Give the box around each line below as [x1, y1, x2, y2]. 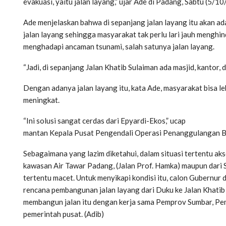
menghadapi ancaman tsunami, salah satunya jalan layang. [23, 41, 214, 51]
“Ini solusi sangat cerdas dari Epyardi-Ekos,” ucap [23, 116, 186, 125]
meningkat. [23, 95, 60, 104]
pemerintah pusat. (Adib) [23, 209, 104, 218]
